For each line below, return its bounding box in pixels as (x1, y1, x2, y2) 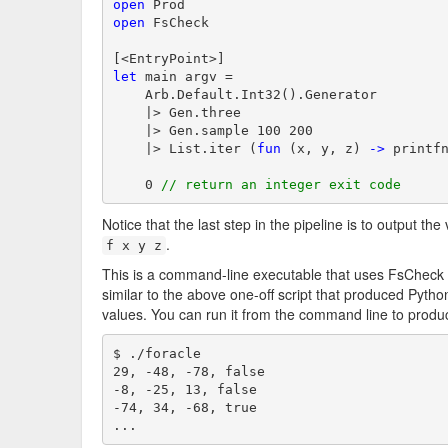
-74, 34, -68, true (112, 399, 257, 415)
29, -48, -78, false (112, 363, 265, 379)
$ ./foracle (112, 345, 201, 361)
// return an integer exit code (160, 176, 401, 192)
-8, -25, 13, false (112, 381, 257, 397)
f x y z (106, 238, 162, 253)
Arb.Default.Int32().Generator (112, 86, 377, 102)
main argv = (136, 68, 233, 84)
